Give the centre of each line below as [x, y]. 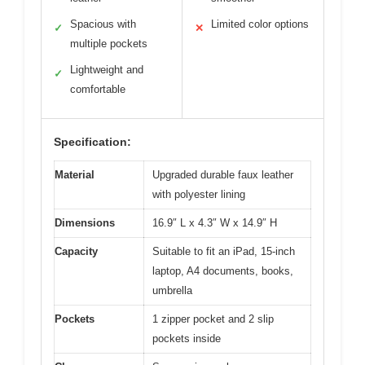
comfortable [98, 89]
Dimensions [85, 222]
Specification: [92, 141]
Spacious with [103, 24]
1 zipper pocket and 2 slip [213, 319]
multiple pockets [109, 43]
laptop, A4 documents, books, [223, 270]
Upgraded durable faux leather [223, 174]
